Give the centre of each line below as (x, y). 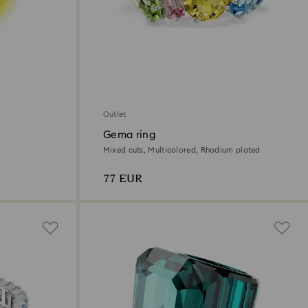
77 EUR (122, 179)
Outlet (114, 114)
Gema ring (129, 135)
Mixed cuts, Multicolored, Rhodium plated (181, 150)
